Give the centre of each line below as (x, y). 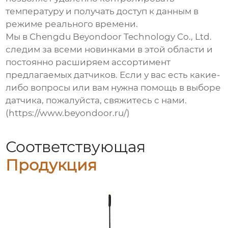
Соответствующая (76, 147)
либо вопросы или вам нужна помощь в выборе (113, 88)
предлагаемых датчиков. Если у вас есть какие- (113, 75)
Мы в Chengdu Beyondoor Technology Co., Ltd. (109, 37)
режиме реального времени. (72, 24)
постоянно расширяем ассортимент (88, 62)
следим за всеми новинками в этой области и (109, 50)
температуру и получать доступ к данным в (102, 11)
